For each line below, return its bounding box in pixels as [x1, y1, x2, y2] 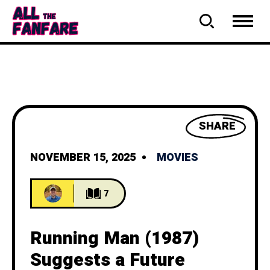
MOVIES [157, 149, 198, 166]
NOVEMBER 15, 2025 [30, 149, 136, 166]
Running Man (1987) [30, 225, 199, 252]
